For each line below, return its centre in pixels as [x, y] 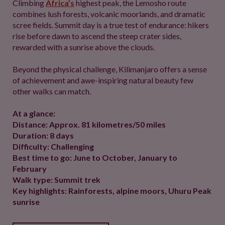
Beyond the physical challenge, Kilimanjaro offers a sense [110, 69]
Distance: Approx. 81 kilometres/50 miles [89, 124]
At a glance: [34, 113]
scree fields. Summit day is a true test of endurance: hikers [111, 25]
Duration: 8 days [43, 135]
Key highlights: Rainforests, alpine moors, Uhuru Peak [112, 191]
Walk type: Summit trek [57, 180]
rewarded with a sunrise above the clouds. [84, 47]
